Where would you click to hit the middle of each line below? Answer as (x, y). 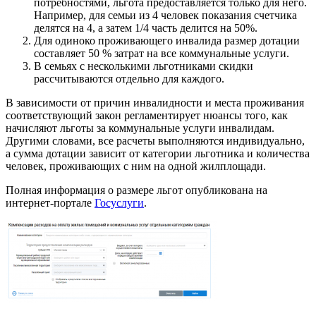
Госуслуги (119, 202)
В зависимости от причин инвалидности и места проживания (155, 102)
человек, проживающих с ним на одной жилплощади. (136, 166)
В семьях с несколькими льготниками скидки (144, 66)
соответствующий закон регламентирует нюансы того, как (147, 115)
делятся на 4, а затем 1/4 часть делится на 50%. (146, 28)
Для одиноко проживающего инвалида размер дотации (167, 40)
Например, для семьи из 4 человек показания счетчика (165, 15)
